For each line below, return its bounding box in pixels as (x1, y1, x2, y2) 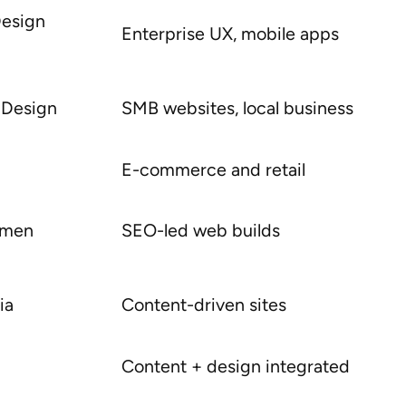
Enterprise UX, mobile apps (121, 23, 339, 45)
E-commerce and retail (121, 159, 305, 181)
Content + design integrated (121, 355, 350, 378)
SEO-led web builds (121, 219, 280, 242)
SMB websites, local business (121, 97, 353, 120)
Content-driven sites (121, 294, 286, 316)
